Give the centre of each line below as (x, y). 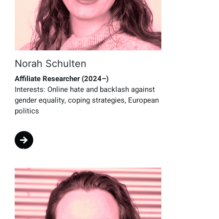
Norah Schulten (51, 64)
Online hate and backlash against (100, 89)
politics (27, 111)
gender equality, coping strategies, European (87, 100)
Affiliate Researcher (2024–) (62, 78)
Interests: (30, 89)
